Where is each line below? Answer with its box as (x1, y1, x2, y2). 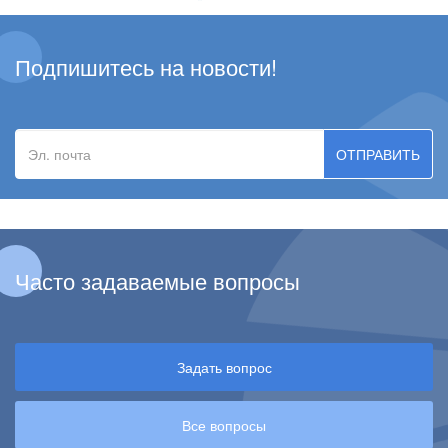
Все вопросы (182, 414, 266, 435)
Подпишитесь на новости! (15, 50, 277, 82)
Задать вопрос (176, 356, 272, 377)
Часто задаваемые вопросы (15, 264, 300, 296)
